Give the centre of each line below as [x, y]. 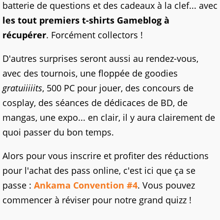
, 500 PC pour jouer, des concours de [118, 88]
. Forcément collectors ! [95, 35]
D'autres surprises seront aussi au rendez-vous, [100, 59]
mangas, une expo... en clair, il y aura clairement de [109, 118]
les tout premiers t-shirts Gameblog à [86, 20]
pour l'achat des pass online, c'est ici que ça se [99, 171]
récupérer [24, 35]
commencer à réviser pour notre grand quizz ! [97, 200]
